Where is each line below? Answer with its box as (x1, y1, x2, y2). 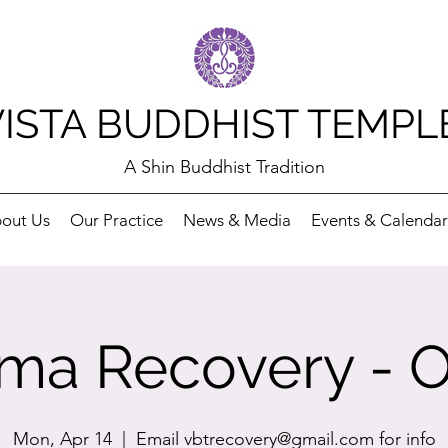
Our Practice (69, 210, 163, 230)
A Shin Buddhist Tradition (123, 156, 325, 178)
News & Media (182, 210, 291, 230)
